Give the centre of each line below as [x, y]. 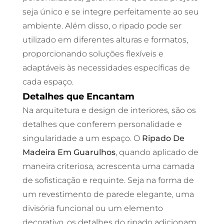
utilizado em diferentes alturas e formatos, [105, 40]
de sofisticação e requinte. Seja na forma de [108, 180]
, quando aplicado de [157, 152]
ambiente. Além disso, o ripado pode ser [102, 26]
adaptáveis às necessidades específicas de [106, 68]
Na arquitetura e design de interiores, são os [109, 110]
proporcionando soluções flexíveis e [93, 54]
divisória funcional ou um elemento [92, 208]
